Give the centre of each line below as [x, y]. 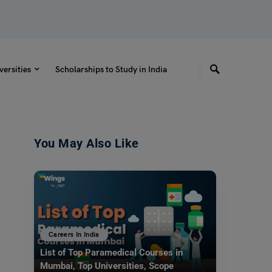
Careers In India [74, 234]
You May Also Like [87, 143]
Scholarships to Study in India [111, 69]
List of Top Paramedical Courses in [111, 253]
